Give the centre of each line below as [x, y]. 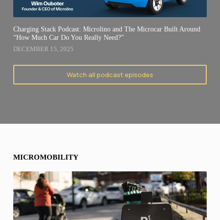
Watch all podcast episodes [110, 75]
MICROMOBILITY [46, 157]
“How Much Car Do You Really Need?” [68, 38]
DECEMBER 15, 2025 [43, 49]
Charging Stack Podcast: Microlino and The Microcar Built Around [107, 29]
